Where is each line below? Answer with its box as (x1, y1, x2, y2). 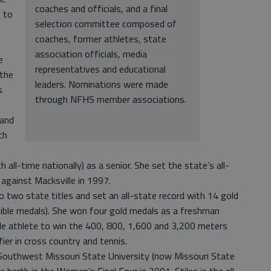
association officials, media (35, 47, 147, 61)
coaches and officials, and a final (35, 1, 168, 16)
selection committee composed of (35, 16, 177, 31)
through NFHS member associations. (35, 92, 186, 106)
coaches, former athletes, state (35, 31, 166, 46)
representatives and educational (35, 62, 166, 76)
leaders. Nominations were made (35, 77, 168, 91)
